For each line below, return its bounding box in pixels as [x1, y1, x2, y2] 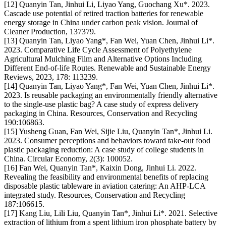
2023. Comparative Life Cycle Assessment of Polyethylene [4, 45, 192, 54]
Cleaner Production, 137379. [4, 27, 96, 36]
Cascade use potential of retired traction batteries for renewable [4, 9, 203, 18]
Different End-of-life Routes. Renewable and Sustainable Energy [4, 64, 211, 73]
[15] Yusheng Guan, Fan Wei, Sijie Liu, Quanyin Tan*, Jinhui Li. [4, 127, 212, 136]
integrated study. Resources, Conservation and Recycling [4, 191, 185, 200]
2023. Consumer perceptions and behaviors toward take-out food [4, 136, 210, 145]
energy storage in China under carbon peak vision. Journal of [4, 18, 198, 27]
